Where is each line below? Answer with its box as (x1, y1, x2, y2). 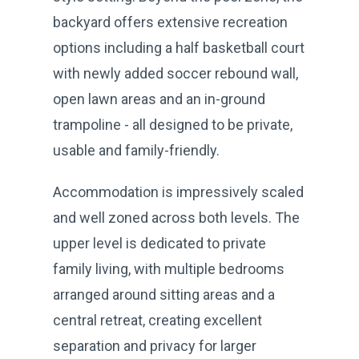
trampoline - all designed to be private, (53, 115, 292, 133)
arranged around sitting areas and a (53, 285, 275, 303)
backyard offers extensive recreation (53, 13, 288, 30)
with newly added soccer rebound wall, (53, 64, 298, 82)
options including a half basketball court (53, 38, 305, 56)
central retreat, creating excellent (53, 311, 262, 329)
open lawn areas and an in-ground (53, 90, 265, 107)
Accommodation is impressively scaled (53, 183, 304, 200)
